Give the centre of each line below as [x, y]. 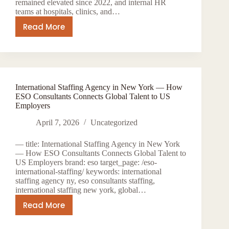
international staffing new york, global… [81, 190]
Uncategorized [114, 123]
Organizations [72, 90]
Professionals [70, 25]
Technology [66, 13]
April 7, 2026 [58, 123]
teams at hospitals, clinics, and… [68, 12]
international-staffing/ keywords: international [88, 172]
